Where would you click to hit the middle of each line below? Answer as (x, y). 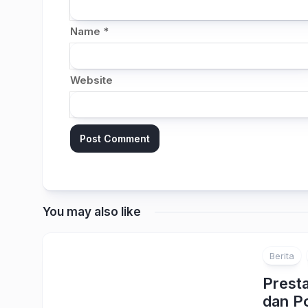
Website (91, 80)
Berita (282, 256)
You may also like (92, 212)
